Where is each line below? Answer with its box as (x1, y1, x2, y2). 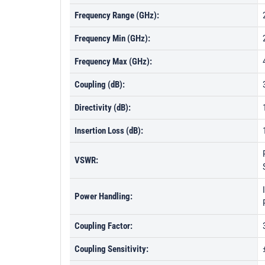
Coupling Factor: (75, 221, 132, 231)
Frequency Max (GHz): (75, 56, 152, 67)
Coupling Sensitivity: (75, 244, 148, 254)
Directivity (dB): (75, 102, 131, 113)
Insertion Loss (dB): (75, 125, 143, 136)
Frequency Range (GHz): (75, 10, 159, 21)
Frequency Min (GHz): (75, 33, 150, 44)
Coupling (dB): (75, 79, 125, 90)
